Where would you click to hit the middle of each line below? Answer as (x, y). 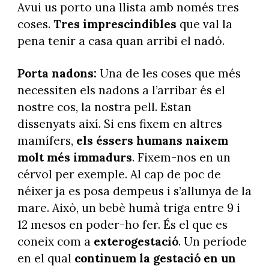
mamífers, (47, 141)
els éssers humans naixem (152, 141)
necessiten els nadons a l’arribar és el (121, 90)
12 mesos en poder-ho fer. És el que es (122, 225)
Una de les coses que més (168, 74)
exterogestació (136, 242)
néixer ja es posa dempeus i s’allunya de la (134, 191)
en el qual (46, 258)
